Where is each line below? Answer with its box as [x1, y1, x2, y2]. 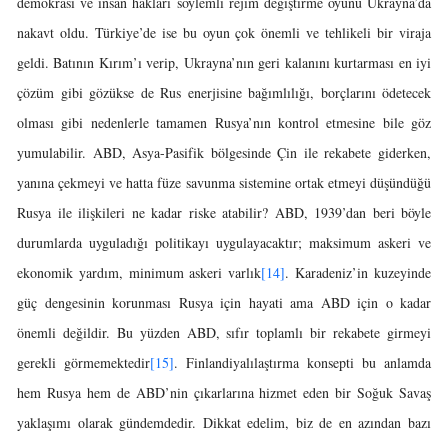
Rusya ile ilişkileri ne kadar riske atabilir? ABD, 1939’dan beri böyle [17, 203, 431, 222]
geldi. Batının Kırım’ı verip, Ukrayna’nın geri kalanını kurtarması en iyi [17, 53, 431, 72]
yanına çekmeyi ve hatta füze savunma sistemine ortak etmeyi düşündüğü [17, 173, 431, 192]
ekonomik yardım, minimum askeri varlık [17, 263, 262, 282]
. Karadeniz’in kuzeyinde [285, 263, 432, 282]
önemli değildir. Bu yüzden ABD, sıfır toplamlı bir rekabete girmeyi [17, 323, 431, 342]
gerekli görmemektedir [17, 353, 150, 372]
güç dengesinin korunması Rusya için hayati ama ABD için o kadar [17, 293, 431, 312]
